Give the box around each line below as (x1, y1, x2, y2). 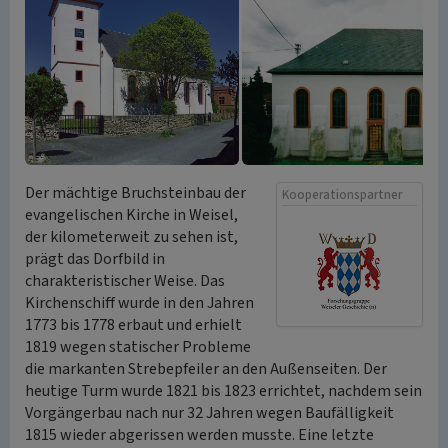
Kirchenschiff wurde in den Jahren (25, 292, 254, 314)
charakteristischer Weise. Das (25, 270, 225, 292)
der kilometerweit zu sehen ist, (25, 226, 238, 248)
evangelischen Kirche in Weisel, (25, 204, 238, 226)
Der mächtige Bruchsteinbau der (25, 182, 246, 204)
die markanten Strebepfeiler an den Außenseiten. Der (25, 358, 387, 380)
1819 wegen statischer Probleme (25, 336, 251, 358)
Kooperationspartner (282, 186, 402, 204)
